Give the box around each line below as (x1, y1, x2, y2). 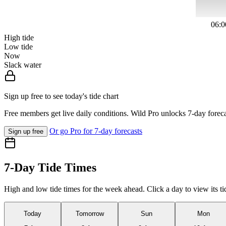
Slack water (4, 61, 41, 70)
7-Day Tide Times (4, 161, 96, 175)
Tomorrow (75, 210, 104, 218)
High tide (4, 33, 34, 42)
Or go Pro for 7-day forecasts (49, 127, 142, 136)
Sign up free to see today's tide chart (4, 92, 119, 101)
